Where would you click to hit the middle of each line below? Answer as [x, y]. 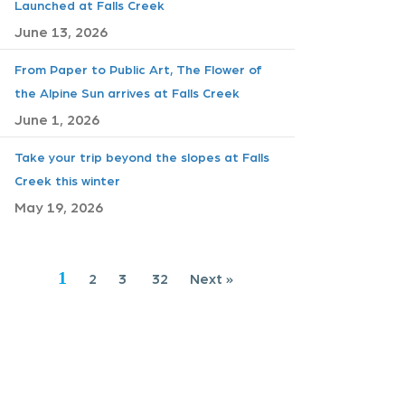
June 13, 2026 [61, 31]
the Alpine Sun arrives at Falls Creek [127, 92]
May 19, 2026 [59, 207]
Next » [212, 278]
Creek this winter [67, 180]
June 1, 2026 [57, 119]
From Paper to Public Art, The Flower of [138, 69]
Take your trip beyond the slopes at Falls [142, 156]
